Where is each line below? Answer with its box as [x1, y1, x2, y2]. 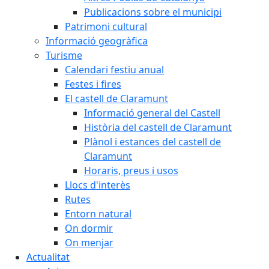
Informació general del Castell [84, 106, 220, 119]
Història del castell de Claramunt [84, 121, 232, 134]
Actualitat [26, 250, 70, 264]
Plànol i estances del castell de [84, 135, 221, 148]
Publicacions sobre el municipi [84, 5, 222, 19]
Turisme [46, 49, 82, 62]
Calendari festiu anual [65, 63, 164, 76]
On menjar [65, 236, 113, 249]
